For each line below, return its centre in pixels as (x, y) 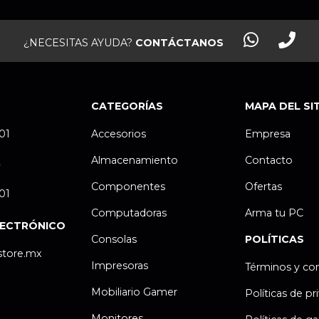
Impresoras (119, 266)
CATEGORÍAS (127, 106)
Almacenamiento (134, 161)
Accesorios (118, 134)
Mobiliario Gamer (134, 292)
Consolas (114, 240)
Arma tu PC (274, 213)
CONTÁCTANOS (181, 43)
